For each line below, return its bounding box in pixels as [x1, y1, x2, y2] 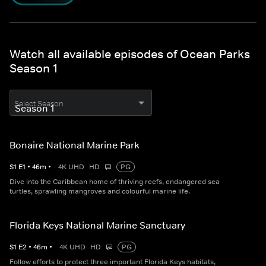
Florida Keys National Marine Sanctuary [9, 219, 185, 232]
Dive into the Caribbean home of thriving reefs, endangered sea [9, 177, 220, 187]
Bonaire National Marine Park [9, 139, 140, 151]
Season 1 [9, 61, 58, 76]
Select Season [14, 99, 64, 109]
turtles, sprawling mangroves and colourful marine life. [9, 186, 190, 197]
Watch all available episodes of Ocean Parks [9, 47, 250, 62]
